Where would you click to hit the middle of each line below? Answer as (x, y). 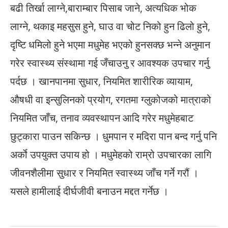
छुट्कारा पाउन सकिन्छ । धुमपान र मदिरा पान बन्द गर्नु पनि (113, 136)
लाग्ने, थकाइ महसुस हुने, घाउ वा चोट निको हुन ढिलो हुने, (110, 26)
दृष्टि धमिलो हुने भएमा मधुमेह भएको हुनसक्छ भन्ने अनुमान (110, 45)
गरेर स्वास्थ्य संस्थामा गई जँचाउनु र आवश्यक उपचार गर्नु (110, 63)
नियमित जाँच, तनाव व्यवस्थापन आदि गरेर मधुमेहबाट (102, 118)
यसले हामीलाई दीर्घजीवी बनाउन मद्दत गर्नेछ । (89, 191)
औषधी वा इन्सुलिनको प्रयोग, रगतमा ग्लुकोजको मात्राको (111, 100)
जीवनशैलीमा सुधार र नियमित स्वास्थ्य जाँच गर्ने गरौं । (104, 173)
